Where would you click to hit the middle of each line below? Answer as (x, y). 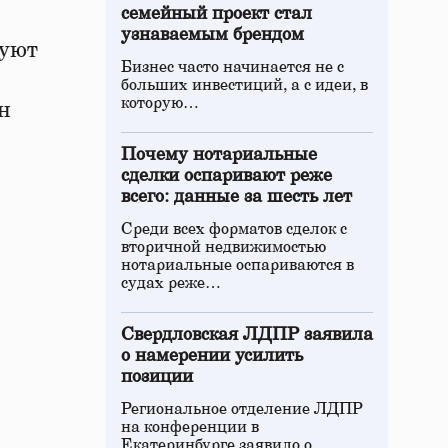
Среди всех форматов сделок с (234, 229)
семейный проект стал (216, 14)
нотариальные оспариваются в (237, 265)
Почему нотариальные (219, 155)
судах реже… (171, 283)
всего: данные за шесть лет (236, 197)
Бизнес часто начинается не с (232, 67)
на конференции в (190, 427)
